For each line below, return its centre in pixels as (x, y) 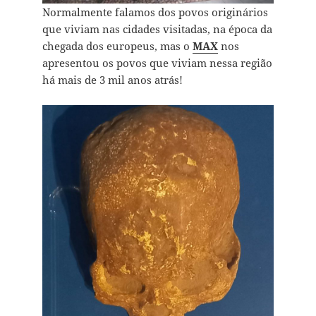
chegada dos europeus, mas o (117, 46)
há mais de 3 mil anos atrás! (112, 80)
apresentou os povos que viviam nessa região (157, 63)
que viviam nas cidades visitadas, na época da (157, 29)
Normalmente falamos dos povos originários (155, 12)
